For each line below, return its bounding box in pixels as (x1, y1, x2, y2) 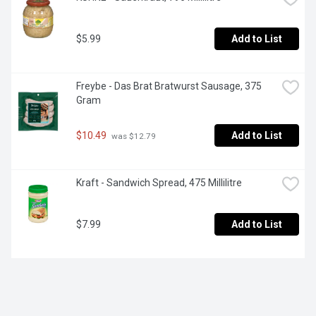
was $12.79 (109, 130, 156, 141)
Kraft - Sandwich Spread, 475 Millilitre (76, 177, 242, 189)
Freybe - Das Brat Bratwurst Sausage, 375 (76, 80, 262, 92)
